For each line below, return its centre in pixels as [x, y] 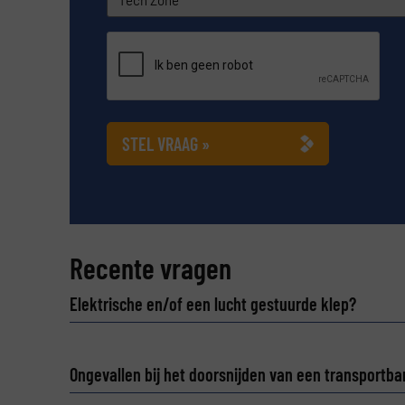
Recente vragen [150, 268]
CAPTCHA [134, 55]
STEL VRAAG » [165, 143]
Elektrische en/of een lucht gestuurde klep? [212, 304]
